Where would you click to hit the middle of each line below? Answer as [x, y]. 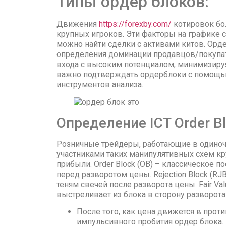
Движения [78, 24]
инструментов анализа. [100, 85]
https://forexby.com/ [135, 24]
